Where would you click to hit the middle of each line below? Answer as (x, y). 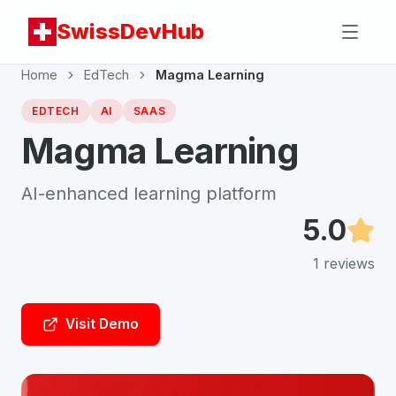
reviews (347, 263)
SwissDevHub (130, 31)
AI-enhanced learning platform (149, 194)
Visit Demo (102, 324)
